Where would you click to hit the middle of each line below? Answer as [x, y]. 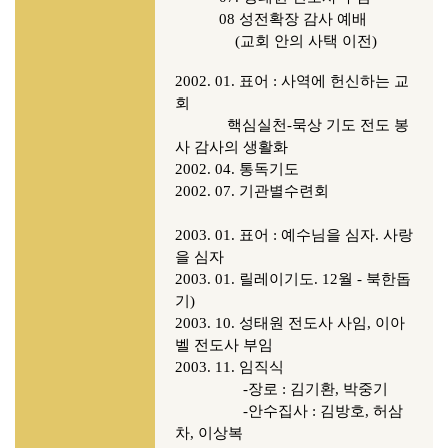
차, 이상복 [211, 433]
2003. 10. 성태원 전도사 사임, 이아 [290, 323]
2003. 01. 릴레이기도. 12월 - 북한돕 [293, 279]
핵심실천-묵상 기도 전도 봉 [292, 125]
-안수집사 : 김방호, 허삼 [289, 411]
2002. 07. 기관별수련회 [252, 191]
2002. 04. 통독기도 [237, 169]
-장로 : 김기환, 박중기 [281, 389]
